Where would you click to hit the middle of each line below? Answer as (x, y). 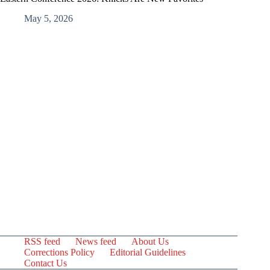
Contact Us (46, 263)
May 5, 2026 (49, 19)
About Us (150, 241)
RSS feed (42, 241)
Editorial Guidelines (148, 252)
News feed (96, 241)
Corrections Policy (59, 252)
